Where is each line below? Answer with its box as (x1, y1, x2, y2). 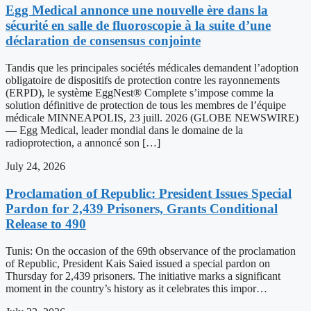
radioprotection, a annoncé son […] (6, 137, 160, 149)
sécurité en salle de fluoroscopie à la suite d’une (6, 18, 271, 33)
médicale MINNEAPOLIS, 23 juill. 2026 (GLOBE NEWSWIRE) (6, 112, 299, 124)
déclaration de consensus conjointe (6, 33, 201, 49)
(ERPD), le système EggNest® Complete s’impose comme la (6, 87, 274, 99)
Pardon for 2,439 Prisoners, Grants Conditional (6, 201, 278, 216)
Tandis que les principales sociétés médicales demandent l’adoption (6, 62, 299, 74)
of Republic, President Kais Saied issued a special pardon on (6, 257, 270, 269)
